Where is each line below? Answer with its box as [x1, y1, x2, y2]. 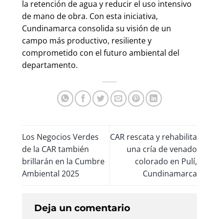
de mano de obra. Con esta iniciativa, [22, 10, 158, 22]
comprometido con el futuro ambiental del [22, 47, 179, 58]
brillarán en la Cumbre [22, 155, 105, 167]
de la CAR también [22, 143, 89, 154]
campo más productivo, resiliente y [22, 35, 152, 46]
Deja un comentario [34, 201, 132, 214]
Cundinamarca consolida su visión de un [22, 22, 171, 34]
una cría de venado [127, 143, 197, 154]
